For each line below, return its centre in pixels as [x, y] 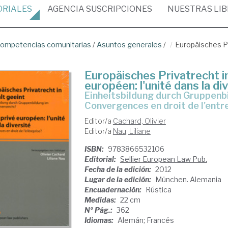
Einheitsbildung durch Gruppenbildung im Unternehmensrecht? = [87, 95]
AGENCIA [66, 9]
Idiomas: [99, 220]
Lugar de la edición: [118, 179]
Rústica [158, 190]
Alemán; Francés [146, 220]
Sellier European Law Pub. [163, 159]
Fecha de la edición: [118, 169]
